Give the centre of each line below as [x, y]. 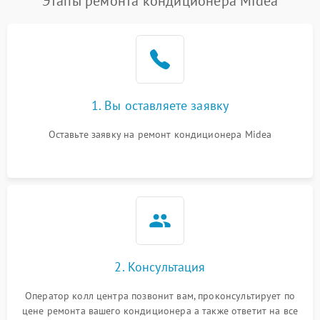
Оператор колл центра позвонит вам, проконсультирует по [160, 296]
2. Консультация [160, 267]
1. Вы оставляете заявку [160, 105]
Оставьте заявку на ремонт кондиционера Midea [160, 134]
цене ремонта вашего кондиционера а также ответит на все [160, 311]
